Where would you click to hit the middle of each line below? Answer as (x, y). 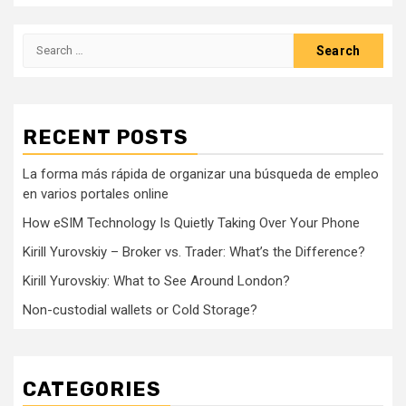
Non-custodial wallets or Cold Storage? (140, 309)
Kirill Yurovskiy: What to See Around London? (156, 280)
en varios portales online (96, 193)
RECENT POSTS (106, 137)
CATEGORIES (92, 389)
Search (45, 42)
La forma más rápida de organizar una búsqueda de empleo (201, 174)
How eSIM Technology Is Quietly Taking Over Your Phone (191, 222)
